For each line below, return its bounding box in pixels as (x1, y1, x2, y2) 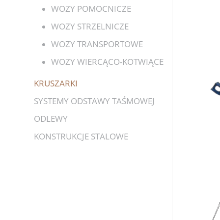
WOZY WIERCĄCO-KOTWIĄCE (51, 56, 164, 67)
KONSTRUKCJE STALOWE (33, 131, 128, 142)
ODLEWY (33, 113, 68, 124)
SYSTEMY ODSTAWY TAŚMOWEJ (33, 95, 155, 107)
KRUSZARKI (33, 78, 78, 89)
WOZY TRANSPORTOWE (51, 38, 143, 50)
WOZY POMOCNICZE (51, 3, 131, 14)
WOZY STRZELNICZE (51, 21, 129, 32)
